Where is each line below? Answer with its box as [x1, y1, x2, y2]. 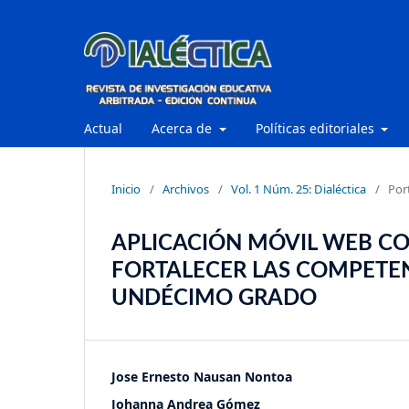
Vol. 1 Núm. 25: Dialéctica [231, 180, 366, 197]
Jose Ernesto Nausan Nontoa [111, 367, 292, 385]
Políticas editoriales [255, 119, 378, 137]
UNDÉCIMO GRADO [111, 287, 317, 309]
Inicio [111, 180, 141, 197]
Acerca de [152, 119, 215, 137]
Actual [84, 119, 122, 137]
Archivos [163, 180, 209, 197]
